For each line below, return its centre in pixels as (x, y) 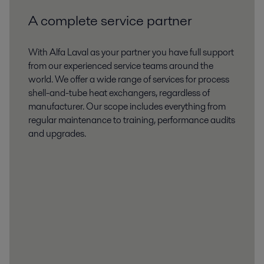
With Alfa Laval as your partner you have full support (131, 52)
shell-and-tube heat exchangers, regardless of (119, 93)
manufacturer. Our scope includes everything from (127, 106)
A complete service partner (110, 20)
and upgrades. (57, 133)
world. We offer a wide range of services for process (129, 79)
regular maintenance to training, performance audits (132, 120)
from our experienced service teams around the (121, 66)
